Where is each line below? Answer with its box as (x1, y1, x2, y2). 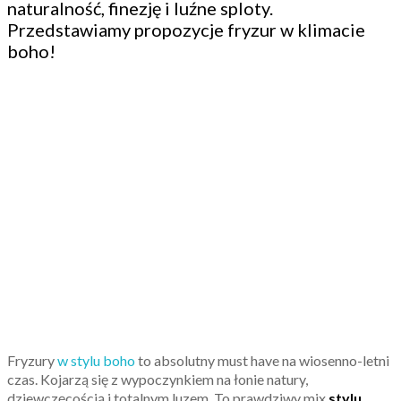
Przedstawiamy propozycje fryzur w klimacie (7, 19, 365, 40)
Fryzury (7, 352, 57, 369)
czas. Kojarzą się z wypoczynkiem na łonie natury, (7, 371, 308, 388)
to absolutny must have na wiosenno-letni (135, 352, 389, 369)
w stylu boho (57, 352, 135, 369)
